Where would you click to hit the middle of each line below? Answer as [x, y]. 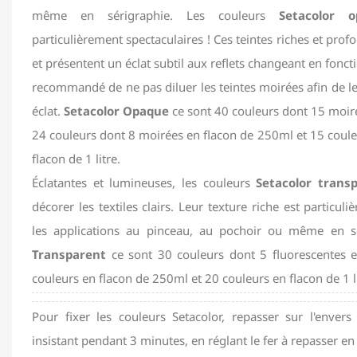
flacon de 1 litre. [76, 159]
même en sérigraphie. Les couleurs [155, 16]
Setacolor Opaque [116, 111]
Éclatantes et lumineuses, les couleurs [144, 183]
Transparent [69, 255]
